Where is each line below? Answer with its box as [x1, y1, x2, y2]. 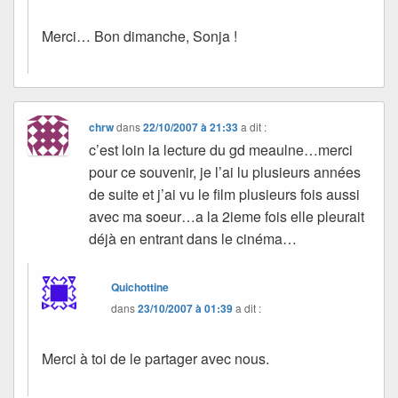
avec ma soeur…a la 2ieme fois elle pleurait [89, 205, 365, 227]
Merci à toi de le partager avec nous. [42, 347, 269, 369]
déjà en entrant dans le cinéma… [89, 227, 298, 249]
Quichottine [111, 278, 170, 295]
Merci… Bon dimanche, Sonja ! [42, 25, 237, 46]
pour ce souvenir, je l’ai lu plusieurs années [89, 161, 362, 182]
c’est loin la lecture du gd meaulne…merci [89, 139, 354, 160]
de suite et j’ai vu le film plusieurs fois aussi [89, 183, 361, 204]
